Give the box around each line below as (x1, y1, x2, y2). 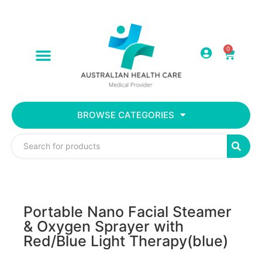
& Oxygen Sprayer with (23, 217, 184, 235)
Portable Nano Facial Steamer (23, 202, 232, 220)
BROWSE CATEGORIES (77, 109, 174, 120)
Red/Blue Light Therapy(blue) (23, 232, 228, 250)
